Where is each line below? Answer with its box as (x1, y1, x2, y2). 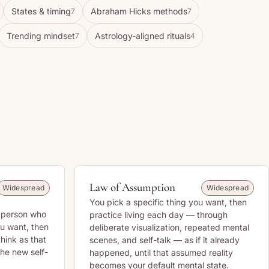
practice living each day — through (89, 210, 228, 220)
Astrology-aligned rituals (95, 31, 190, 41)
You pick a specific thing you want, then (89, 197, 247, 207)
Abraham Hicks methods (91, 6, 187, 16)
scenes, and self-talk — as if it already (89, 235, 240, 245)
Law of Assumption (89, 180, 175, 194)
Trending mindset (7, 31, 75, 41)
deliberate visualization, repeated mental (89, 222, 249, 232)
